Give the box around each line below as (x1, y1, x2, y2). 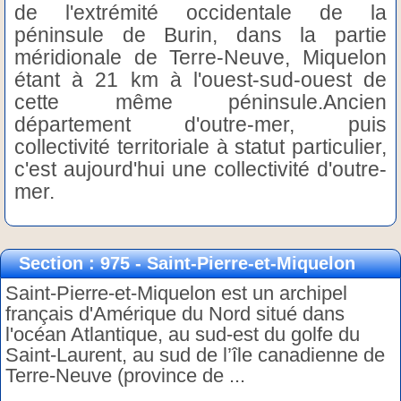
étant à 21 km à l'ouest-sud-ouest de (14, 67, 387, 91)
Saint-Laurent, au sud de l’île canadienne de (5, 343, 385, 366)
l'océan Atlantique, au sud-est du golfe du (5, 322, 360, 346)
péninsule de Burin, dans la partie (14, 22, 387, 47)
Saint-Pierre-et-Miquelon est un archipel (5, 281, 347, 304)
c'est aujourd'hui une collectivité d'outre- (14, 157, 387, 181)
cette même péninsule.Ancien (14, 90, 387, 114)
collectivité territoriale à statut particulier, (14, 134, 387, 158)
